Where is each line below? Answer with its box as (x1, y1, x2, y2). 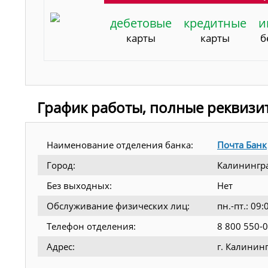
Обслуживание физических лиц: (47, 199, 190, 212)
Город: (47, 159, 75, 171)
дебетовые (110, 14, 172, 31)
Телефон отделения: (47, 220, 136, 232)
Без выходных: (47, 179, 112, 191)
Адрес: (47, 240, 75, 252)
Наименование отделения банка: (47, 138, 193, 151)
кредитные (184, 14, 247, 31)
